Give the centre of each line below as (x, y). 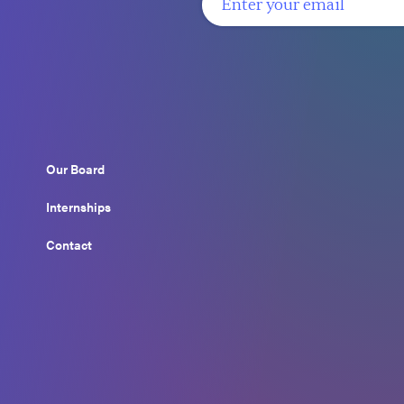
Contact (69, 245)
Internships (78, 207)
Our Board (75, 169)
